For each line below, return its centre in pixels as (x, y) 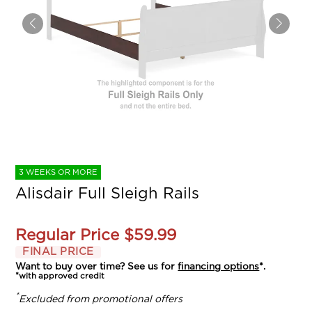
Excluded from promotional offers (101, 300)
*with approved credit (60, 276)
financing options (219, 267)
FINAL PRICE (58, 251)
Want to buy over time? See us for (97, 267)
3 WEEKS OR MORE (58, 172)
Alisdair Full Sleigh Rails (108, 193)
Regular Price (68, 235)
